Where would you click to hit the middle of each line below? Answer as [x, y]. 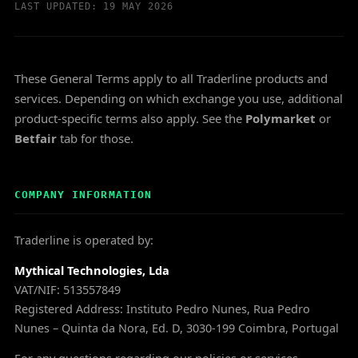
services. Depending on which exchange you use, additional [179, 98]
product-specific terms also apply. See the [128, 118]
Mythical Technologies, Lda [92, 270]
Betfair [36, 138]
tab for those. [95, 138]
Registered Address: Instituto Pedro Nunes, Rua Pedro [162, 308]
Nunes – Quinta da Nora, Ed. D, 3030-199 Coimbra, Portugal [177, 328]
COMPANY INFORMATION [83, 195]
